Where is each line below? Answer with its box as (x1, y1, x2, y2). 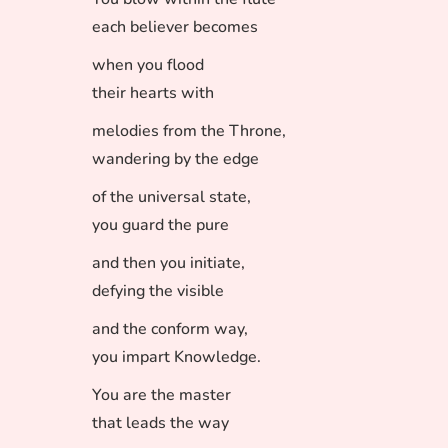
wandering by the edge (92, 148, 259, 170)
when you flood (92, 54, 204, 76)
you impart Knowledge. (92, 346, 261, 368)
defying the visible (92, 280, 224, 302)
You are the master (92, 384, 231, 406)
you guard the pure (92, 214, 229, 236)
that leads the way (92, 412, 229, 434)
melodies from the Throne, (92, 120, 286, 142)
